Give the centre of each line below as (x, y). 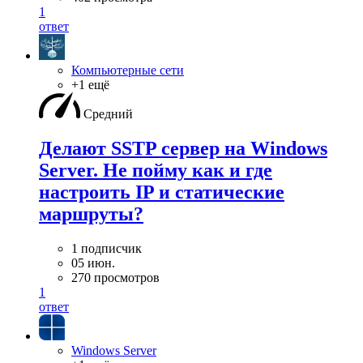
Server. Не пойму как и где (156, 170)
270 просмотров (115, 277)
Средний (108, 114)
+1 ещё (90, 85)
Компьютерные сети (128, 70)
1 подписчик (107, 248)
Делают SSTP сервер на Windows (183, 148)
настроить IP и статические (162, 192)
